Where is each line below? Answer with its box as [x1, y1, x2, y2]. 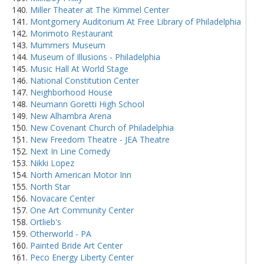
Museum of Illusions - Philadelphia [30, 51, 160, 62]
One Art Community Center [30, 204, 134, 216]
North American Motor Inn [30, 169, 131, 180]
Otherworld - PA [30, 227, 91, 239]
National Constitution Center [30, 74, 139, 86]
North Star [30, 180, 70, 192]
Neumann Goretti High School [30, 98, 144, 110]
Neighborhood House [30, 86, 113, 98]
